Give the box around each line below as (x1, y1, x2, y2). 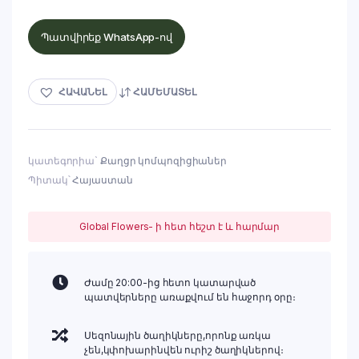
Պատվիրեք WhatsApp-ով (41, 30, 172, 43)
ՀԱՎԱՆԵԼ (58, 85, 107, 98)
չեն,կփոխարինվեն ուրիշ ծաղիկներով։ (83, 344, 284, 356)
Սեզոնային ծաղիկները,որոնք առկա (83, 329, 271, 341)
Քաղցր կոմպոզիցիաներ (99, 155, 228, 167)
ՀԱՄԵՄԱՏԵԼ (132, 85, 196, 98)
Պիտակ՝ (28, 174, 73, 186)
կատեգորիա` (28, 155, 100, 167)
